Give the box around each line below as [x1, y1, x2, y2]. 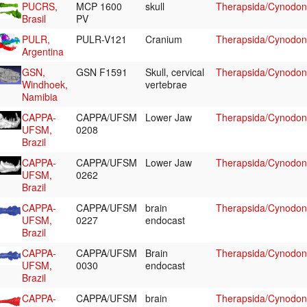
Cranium [145, 32, 185, 47]
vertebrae [145, 77, 190, 92]
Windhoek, [22, 77, 68, 92]
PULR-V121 [76, 32, 130, 47]
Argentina [22, 45, 64, 59]
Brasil [22, 12, 46, 26]
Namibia [22, 90, 58, 104]
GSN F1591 [76, 65, 130, 79]
